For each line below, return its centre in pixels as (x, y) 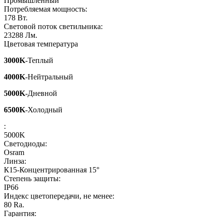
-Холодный (44, 110)
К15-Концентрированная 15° (52, 170)
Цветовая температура (41, 44)
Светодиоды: (25, 144)
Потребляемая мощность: (46, 9)
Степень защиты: (32, 179)
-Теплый (39, 61)
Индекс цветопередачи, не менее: (59, 196)
